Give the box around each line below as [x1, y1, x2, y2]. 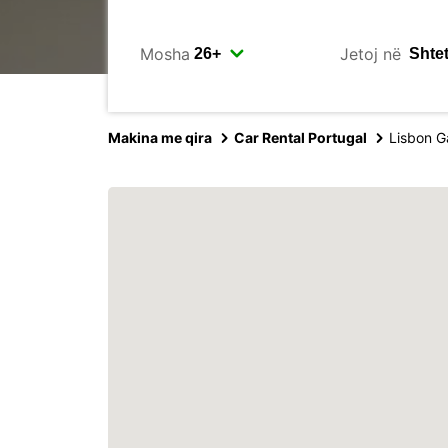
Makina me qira [108, 129, 212, 146]
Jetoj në [340, 43, 401, 64]
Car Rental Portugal [234, 129, 367, 146]
